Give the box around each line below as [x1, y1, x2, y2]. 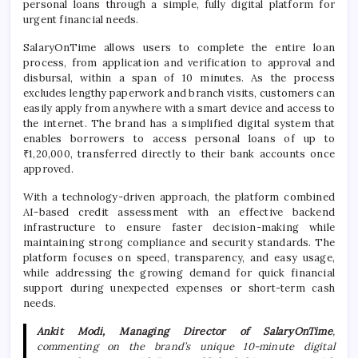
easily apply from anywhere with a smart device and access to [23, 101, 335, 115]
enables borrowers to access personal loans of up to [23, 131, 335, 145]
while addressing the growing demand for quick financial [23, 265, 335, 280]
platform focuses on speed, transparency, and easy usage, [23, 250, 335, 265]
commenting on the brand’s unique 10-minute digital [36, 339, 335, 353]
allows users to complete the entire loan [96, 40, 335, 54]
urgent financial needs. [23, 12, 141, 26]
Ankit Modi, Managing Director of [36, 324, 264, 338]
